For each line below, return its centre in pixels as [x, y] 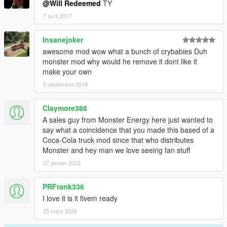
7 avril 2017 [57, 16]
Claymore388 [65, 108]
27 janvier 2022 [62, 163]
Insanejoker [63, 40]
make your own [67, 72]
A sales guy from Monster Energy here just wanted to [128, 120]
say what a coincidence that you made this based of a [128, 130]
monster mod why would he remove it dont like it [120, 62]
